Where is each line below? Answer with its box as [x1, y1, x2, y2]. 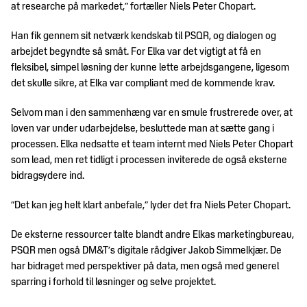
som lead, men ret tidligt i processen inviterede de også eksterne [11, 154, 287, 166]
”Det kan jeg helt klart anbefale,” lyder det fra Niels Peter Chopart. [11, 199, 291, 211]
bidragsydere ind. [11, 170, 84, 182]
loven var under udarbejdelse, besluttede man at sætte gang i [11, 123, 274, 134]
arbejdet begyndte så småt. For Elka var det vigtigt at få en [11, 46, 261, 58]
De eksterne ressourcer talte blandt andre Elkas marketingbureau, [11, 229, 294, 241]
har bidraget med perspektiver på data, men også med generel [11, 260, 279, 272]
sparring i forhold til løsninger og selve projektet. [11, 276, 216, 288]
